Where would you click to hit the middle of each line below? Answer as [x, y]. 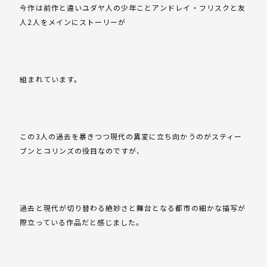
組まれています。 [51, 79]
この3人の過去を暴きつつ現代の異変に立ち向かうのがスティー [131, 136]
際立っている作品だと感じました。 [82, 222]
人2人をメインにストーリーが [73, 22]
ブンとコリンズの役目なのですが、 [82, 151]
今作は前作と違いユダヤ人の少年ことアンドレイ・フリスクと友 [133, 8]
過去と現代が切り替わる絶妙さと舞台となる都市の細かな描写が [133, 208]
